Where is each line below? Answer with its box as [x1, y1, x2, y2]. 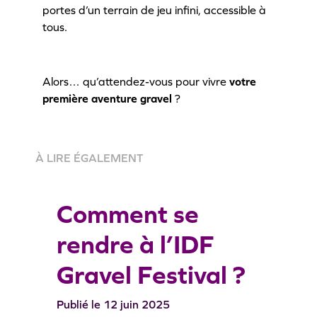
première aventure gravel [42, 91, 172, 105]
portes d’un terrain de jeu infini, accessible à [42, 3, 266, 16]
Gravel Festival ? [57, 260, 246, 290]
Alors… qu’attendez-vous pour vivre [42, 74, 229, 88]
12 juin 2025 [100, 298, 170, 311]
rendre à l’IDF [57, 230, 214, 260]
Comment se [57, 200, 199, 229]
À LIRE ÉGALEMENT [35, 151, 143, 165]
